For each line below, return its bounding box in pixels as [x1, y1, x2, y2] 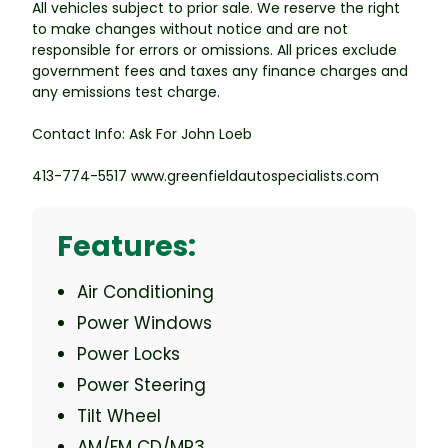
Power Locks [77, 341, 180, 366]
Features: [57, 226, 196, 266]
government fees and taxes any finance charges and [32, 60, 408, 81]
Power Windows [77, 310, 212, 335]
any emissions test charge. [32, 81, 220, 102]
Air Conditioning [77, 279, 214, 304]
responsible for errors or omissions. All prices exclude [32, 39, 397, 60]
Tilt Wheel [77, 403, 161, 428]
